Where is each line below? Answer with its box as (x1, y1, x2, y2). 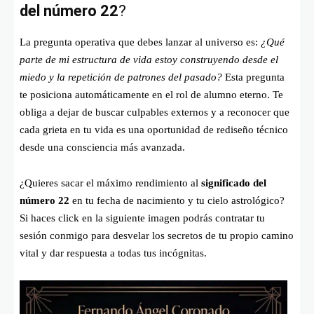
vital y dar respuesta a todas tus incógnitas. (20, 247, 207, 259)
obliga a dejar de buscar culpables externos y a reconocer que (20, 106, 289, 118)
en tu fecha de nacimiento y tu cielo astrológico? (69, 194, 285, 206)
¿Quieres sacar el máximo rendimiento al (20, 177, 201, 189)
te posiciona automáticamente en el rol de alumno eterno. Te (20, 88, 283, 100)
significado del (201, 177, 266, 189)
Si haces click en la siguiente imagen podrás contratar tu (20, 212, 265, 224)
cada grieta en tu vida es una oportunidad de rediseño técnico (20, 123, 288, 135)
